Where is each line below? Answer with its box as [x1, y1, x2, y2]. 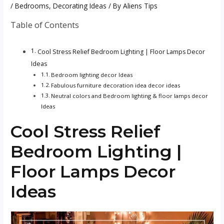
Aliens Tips [123, 1, 158, 11]
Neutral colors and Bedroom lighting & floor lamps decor [50, 91, 208, 99]
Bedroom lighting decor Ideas [50, 70, 132, 78]
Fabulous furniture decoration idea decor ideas [50, 81, 180, 89]
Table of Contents [10, 18, 79, 30]
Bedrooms [15, 1, 49, 11]
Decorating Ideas [53, 1, 107, 11]
